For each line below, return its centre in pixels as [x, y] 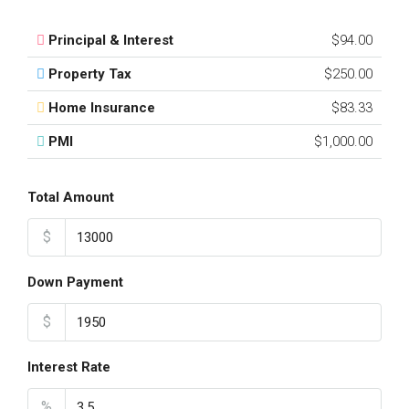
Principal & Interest [111, 40]
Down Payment [75, 282]
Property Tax [90, 74]
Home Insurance [102, 108]
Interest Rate [69, 367]
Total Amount [71, 197]
